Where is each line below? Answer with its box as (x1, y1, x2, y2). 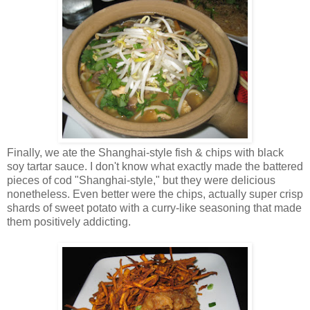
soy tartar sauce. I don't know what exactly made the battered (7, 160, 303, 172)
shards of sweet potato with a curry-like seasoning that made (7, 201, 302, 214)
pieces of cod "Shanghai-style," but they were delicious (7, 174, 275, 186)
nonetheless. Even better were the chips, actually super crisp (7, 188, 303, 200)
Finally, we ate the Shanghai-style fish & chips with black (7, 146, 284, 158)
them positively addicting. (7, 215, 131, 228)
